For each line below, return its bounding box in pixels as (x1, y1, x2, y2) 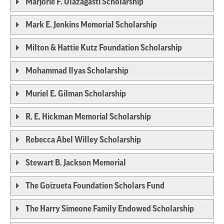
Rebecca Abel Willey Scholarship (25, 135, 141, 144)
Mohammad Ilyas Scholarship (25, 66, 128, 75)
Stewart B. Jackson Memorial (25, 158, 126, 167)
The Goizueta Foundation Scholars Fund (25, 181, 164, 190)
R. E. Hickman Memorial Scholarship (25, 112, 151, 121)
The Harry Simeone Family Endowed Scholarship (25, 204, 194, 213)
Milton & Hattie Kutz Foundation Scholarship (25, 43, 182, 52)
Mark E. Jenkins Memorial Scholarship (25, 20, 157, 29)
